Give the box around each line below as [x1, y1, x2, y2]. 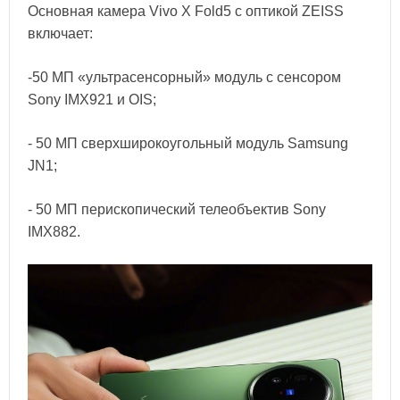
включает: [28, 25, 93, 41]
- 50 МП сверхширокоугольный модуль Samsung [28, 135, 348, 151]
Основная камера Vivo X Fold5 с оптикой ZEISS [28, 3, 344, 19]
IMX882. [28, 223, 80, 239]
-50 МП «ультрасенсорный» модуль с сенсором [28, 69, 341, 85]
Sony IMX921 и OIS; [28, 91, 156, 107]
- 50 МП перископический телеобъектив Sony [28, 201, 326, 217]
